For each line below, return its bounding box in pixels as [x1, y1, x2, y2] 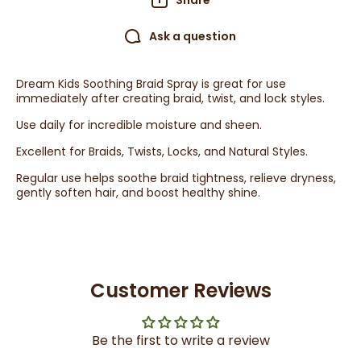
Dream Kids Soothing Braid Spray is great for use [16, 76, 286, 92]
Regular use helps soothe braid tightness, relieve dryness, [16, 170, 336, 186]
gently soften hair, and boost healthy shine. [16, 185, 260, 201]
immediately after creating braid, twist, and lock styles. [16, 90, 325, 106]
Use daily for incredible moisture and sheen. [16, 117, 262, 133]
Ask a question [149, 28, 236, 44]
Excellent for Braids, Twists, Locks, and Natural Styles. [16, 143, 308, 160]
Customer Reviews [89, 277, 272, 304]
